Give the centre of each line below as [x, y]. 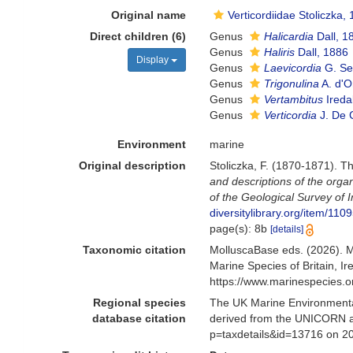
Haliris [280, 52]
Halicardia [289, 36]
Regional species [140, 303]
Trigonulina [292, 84]
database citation [139, 318]
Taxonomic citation [135, 250]
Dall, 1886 [322, 52]
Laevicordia [293, 68]
